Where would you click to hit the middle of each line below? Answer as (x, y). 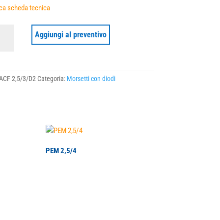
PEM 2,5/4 (61, 151)
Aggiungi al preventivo (71, 35)
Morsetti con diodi (91, 79)
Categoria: (52, 79)
